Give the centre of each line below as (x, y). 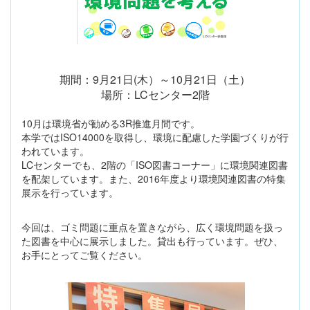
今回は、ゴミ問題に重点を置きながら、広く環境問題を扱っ (152, 227)
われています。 (55, 151)
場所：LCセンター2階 (155, 94)
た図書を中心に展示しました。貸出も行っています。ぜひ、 (152, 240)
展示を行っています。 (70, 192)
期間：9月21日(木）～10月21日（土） (155, 79)
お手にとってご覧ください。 (84, 254)
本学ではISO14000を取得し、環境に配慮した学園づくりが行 (155, 137)
